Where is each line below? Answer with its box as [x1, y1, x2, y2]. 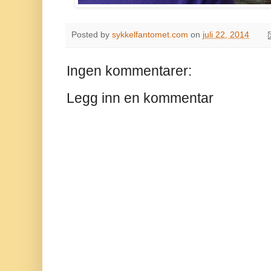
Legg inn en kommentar [67, 90, 214, 106]
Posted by [71, 30, 112, 39]
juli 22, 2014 [203, 30, 249, 39]
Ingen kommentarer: [67, 63, 192, 79]
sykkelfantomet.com [112, 30, 188, 39]
